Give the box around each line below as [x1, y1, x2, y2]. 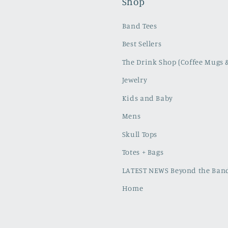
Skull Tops [122, 130, 158, 139]
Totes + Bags [122, 148, 164, 157]
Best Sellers [122, 39, 162, 48]
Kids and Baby [122, 94, 173, 103]
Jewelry [122, 75, 148, 84]
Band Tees [122, 21, 157, 31]
